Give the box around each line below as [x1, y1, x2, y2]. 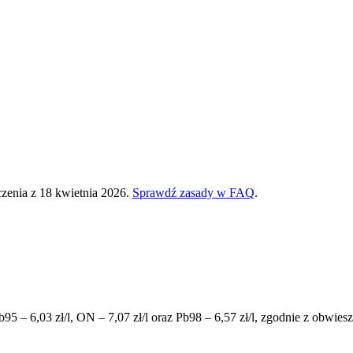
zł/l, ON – [52, 310, 108, 324]
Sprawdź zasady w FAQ [132, 185, 255, 199]
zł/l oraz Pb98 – [130, 310, 214, 324]
